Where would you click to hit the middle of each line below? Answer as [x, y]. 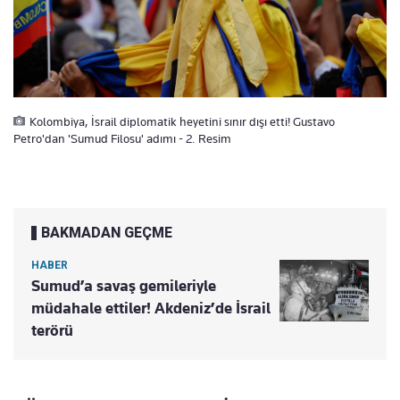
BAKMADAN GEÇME [107, 233]
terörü [52, 330]
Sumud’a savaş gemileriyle [124, 286]
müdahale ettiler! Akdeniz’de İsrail [151, 308]
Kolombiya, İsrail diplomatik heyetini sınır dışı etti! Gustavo [182, 121]
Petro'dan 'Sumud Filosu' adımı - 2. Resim [122, 138]
